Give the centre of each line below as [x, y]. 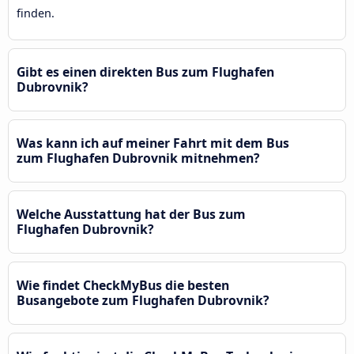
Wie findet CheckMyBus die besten [123, 285]
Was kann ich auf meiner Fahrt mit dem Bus [153, 143]
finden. [36, 13]
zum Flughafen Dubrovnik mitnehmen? [138, 158]
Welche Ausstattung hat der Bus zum [131, 214]
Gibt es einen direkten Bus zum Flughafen [145, 72]
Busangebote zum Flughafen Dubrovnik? [143, 300]
